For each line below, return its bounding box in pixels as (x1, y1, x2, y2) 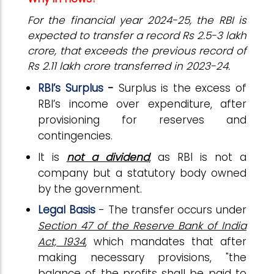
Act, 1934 (38, 234, 85, 249)
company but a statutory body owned (38, 165, 246, 180)
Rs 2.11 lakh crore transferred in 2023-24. (28, 59, 230, 73)
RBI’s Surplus (38, 81, 103, 95)
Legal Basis (38, 202, 95, 217)
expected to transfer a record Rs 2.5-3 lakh (28, 28, 246, 43)
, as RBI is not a (149, 149, 247, 165)
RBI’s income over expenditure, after (38, 97, 246, 111)
